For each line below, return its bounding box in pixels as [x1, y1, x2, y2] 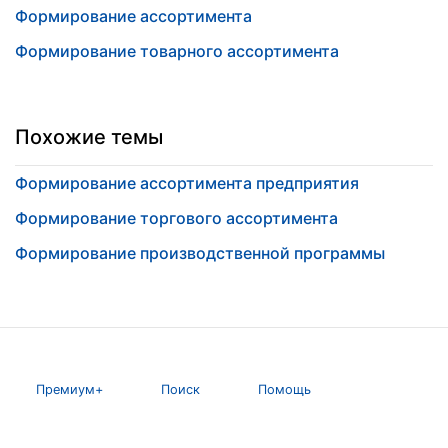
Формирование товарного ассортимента [15, 41, 339, 61]
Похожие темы [15, 125, 163, 149]
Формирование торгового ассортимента [15, 208, 338, 228]
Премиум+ [36, 382, 104, 397]
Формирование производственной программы [15, 243, 385, 263]
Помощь [258, 382, 312, 397]
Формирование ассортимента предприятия [15, 173, 359, 193]
